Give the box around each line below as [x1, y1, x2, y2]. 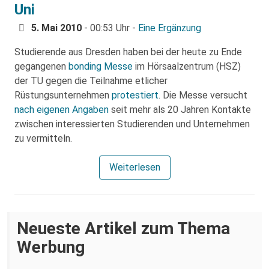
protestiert [112, 89, 159, 101]
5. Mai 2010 [31, 22, 82, 34]
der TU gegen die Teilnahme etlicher [14, 75, 168, 86]
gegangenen [14, 61, 68, 72]
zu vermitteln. [14, 133, 72, 144]
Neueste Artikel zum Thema [17, 219, 230, 238]
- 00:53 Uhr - [82, 22, 138, 34]
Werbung [17, 237, 85, 257]
